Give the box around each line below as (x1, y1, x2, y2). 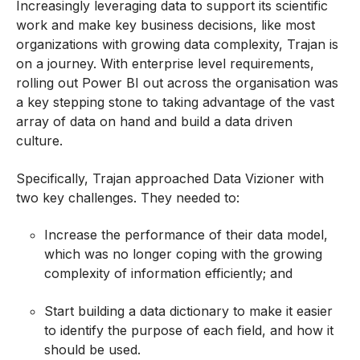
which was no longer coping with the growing (44, 246, 323, 263)
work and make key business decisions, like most (16, 17, 315, 34)
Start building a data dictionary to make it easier (44, 302, 333, 319)
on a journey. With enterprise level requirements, (16, 55, 314, 72)
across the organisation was (167, 75, 338, 92)
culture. (16, 133, 67, 149)
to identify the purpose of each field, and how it (44, 321, 334, 338)
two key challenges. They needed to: (16, 189, 239, 206)
